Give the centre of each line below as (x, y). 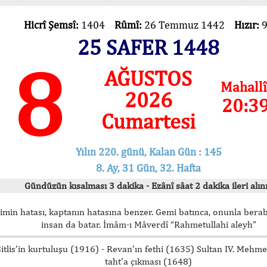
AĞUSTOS (148, 78)
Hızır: (248, 25)
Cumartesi (148, 121)
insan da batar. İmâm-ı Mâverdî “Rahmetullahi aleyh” (148, 224)
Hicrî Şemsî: (52, 25)
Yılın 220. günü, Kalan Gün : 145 (148, 151)
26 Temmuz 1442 (189, 25)
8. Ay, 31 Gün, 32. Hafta (148, 167)
